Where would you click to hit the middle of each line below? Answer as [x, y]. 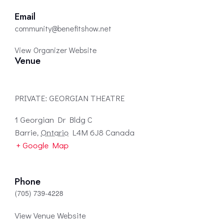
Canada [120, 133]
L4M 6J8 [88, 133]
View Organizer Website [56, 50]
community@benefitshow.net [63, 28]
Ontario [55, 133]
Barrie [26, 133]
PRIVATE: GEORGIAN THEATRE [70, 98]
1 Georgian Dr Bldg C [54, 120]
